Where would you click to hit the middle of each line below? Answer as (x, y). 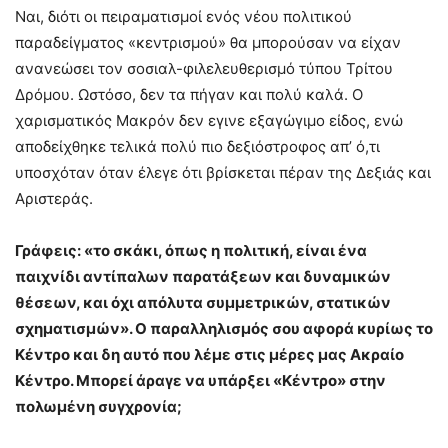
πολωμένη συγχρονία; (98, 407)
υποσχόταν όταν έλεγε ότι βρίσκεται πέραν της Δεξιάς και (223, 173)
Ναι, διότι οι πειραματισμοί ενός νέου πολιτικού (183, 17)
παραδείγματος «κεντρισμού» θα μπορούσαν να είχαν (208, 43)
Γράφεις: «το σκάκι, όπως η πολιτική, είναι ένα (191, 251)
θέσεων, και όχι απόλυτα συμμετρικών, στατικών (203, 303)
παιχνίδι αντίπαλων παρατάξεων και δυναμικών (203, 277)
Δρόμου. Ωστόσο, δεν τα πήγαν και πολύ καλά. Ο (189, 95)
